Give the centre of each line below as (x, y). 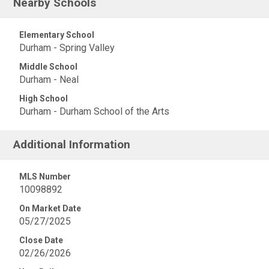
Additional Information (72, 144)
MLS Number (45, 177)
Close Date (41, 240)
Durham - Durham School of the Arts (94, 111)
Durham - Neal (49, 80)
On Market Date (50, 208)
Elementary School (57, 35)
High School (44, 98)
